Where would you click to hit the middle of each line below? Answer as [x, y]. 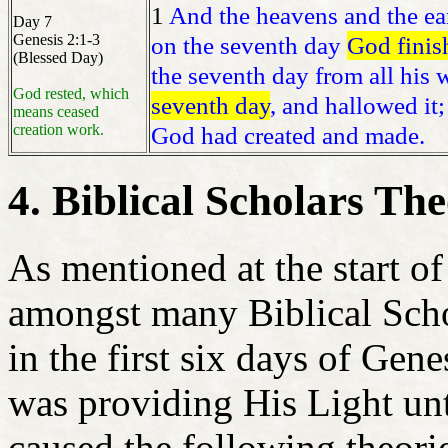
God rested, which [71, 94]
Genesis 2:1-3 [56, 40]
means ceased [56, 112]
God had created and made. [288, 136]
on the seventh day [249, 46]
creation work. [58, 130]
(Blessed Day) [58, 58]
